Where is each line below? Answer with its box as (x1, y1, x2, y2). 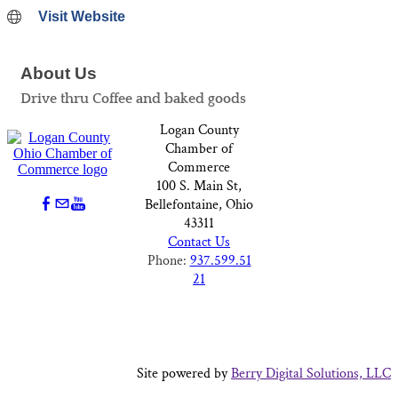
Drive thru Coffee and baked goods (20, 91, 246, 107)
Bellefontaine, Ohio (145, 195, 253, 214)
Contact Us (168, 233, 230, 251)
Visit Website (38, 9, 125, 25)
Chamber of (165, 139, 233, 158)
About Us (20, 64, 97, 84)
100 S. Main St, (156, 177, 242, 195)
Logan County (159, 121, 239, 139)
